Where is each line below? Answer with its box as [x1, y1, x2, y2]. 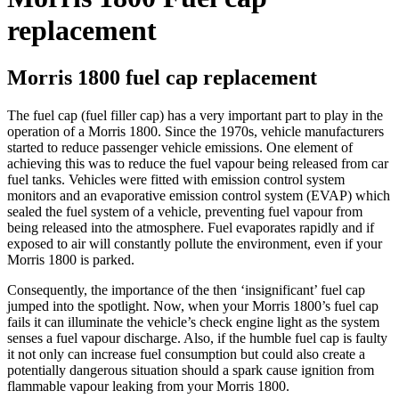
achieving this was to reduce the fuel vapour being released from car [7, 156, 388, 172]
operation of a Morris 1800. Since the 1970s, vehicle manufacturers [7, 124, 384, 140]
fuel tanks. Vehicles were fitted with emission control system [7, 172, 345, 188]
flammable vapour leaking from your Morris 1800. [7, 379, 289, 395]
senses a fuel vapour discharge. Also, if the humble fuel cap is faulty [7, 330, 387, 346]
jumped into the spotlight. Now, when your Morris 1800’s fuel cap [7, 298, 379, 314]
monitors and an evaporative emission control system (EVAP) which [7, 188, 390, 204]
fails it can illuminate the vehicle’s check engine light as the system [7, 314, 379, 330]
